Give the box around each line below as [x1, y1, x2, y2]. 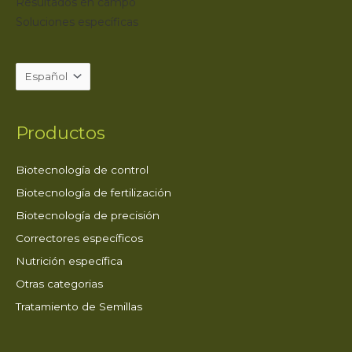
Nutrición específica [16, 254, 123, 267]
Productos [16, 122, 105, 145]
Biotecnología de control [16, 163, 148, 176]
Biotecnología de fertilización [16, 185, 171, 199]
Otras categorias [16, 277, 103, 290]
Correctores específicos [16, 231, 143, 244]
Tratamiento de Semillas [16, 299, 142, 313]
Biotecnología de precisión [16, 208, 159, 222]
